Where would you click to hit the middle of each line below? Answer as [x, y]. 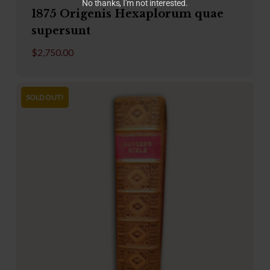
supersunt [61, 31]
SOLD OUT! [45, 97]
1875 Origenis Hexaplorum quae [127, 14]
